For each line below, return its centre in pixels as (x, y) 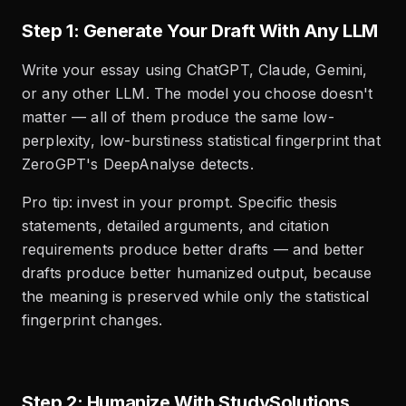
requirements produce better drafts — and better (193, 250)
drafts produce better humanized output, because (197, 273)
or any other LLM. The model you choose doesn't (198, 94)
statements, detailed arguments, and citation (176, 226)
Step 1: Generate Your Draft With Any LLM (200, 31)
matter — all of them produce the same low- (178, 117)
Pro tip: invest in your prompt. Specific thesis (180, 203)
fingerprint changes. (92, 320)
